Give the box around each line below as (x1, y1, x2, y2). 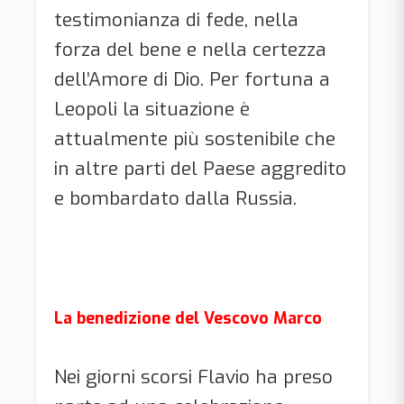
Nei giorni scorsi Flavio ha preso (54, 363, 333, 390)
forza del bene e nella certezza (54, 36, 326, 62)
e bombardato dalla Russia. (54, 185, 297, 211)
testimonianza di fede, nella (54, 6, 298, 32)
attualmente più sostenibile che (54, 125, 335, 151)
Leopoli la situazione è (54, 96, 250, 122)
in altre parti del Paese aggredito (54, 155, 346, 181)
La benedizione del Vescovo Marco (54, 307, 322, 329)
